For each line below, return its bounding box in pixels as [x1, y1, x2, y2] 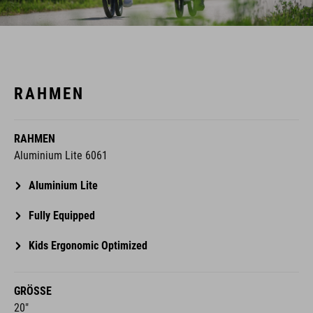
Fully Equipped [28, 208, 95, 222]
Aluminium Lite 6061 [14, 148, 108, 162]
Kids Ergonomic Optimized [28, 238, 147, 252]
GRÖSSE [14, 284, 46, 298]
